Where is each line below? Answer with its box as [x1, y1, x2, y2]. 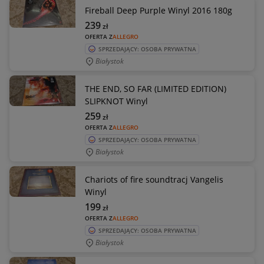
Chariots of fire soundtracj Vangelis [85, 174, 223, 185]
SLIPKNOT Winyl [85, 95, 148, 107]
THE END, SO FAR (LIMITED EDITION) [85, 83, 226, 94]
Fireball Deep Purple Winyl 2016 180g [85, 5, 232, 16]
